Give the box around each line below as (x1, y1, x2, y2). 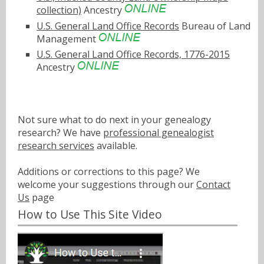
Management (37, 32, 98, 45)
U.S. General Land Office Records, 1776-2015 (37, 48, 230, 61)
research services (18, 139, 94, 153)
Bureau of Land (179, 19, 250, 32)
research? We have (18, 126, 103, 140)
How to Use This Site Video (18, 206, 162, 223)
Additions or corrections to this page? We (18, 165, 200, 179)
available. (94, 139, 137, 153)
